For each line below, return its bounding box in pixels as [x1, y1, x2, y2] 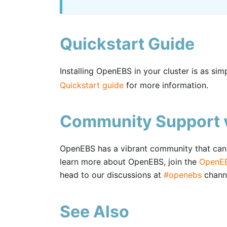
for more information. [124, 80, 208, 90]
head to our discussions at [60, 170, 164, 180]
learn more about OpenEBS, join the [60, 157, 199, 167]
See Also [60, 202, 129, 222]
